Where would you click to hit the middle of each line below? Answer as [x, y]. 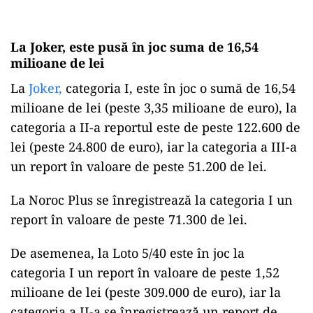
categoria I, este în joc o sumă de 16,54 [179, 88]
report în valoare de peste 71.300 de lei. [129, 219]
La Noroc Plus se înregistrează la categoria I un [152, 200]
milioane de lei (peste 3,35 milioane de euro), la [154, 108]
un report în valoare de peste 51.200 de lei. [139, 166]
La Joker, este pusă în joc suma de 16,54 [134, 47]
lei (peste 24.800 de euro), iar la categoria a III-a [154, 147]
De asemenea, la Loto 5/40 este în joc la [128, 253]
